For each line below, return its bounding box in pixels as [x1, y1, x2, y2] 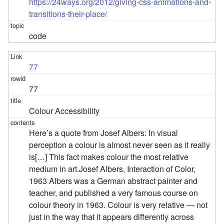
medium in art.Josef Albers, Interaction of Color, [29, 162, 196, 174]
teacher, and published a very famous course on [29, 186, 198, 198]
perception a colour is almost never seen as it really [29, 138, 210, 150]
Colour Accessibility [29, 104, 100, 116]
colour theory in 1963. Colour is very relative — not [29, 198, 208, 210]
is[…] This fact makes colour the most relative [29, 150, 189, 162]
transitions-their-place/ [29, 7, 107, 19]
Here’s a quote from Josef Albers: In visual [29, 126, 178, 138]
